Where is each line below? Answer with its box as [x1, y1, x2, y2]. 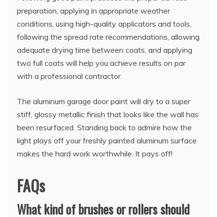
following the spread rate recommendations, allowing [17, 31, 200, 42]
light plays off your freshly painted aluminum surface [17, 135, 197, 145]
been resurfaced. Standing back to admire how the [17, 122, 192, 132]
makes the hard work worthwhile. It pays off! [17, 148, 172, 158]
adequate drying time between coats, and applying [17, 45, 192, 55]
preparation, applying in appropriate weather [17, 5, 170, 15]
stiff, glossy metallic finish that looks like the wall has [17, 109, 199, 119]
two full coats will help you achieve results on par [17, 58, 186, 68]
